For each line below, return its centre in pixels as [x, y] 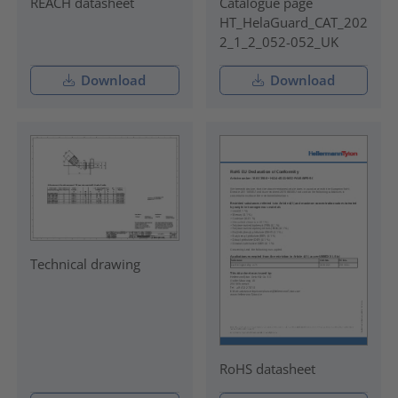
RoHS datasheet [267, 368]
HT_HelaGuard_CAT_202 [293, 23]
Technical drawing [85, 264]
